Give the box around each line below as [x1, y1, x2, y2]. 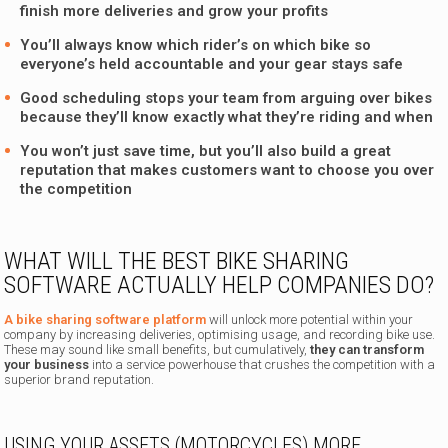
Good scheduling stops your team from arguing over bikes [20, 89, 433, 108]
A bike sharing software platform [4, 312, 207, 328]
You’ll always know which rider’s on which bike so [20, 36, 372, 55]
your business [4, 357, 90, 373]
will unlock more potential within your [206, 312, 414, 328]
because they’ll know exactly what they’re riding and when [20, 108, 434, 127]
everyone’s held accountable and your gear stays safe [20, 55, 404, 74]
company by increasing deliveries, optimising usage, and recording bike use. [4, 327, 436, 343]
